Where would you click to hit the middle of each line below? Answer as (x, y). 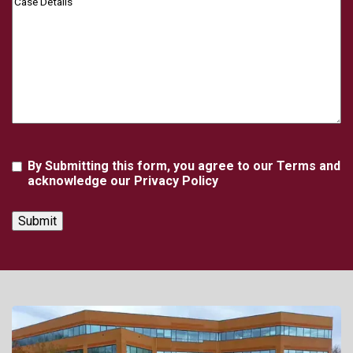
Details (32, 14)
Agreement (51, 167)
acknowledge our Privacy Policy (123, 180)
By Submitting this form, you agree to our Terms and (184, 165)
